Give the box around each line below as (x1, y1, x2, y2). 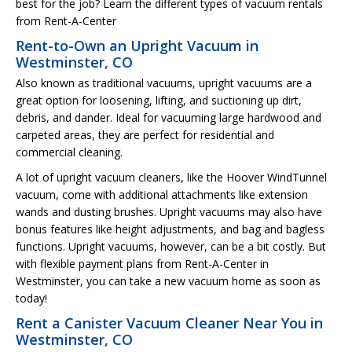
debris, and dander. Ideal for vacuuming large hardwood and (16, 109, 321, 125)
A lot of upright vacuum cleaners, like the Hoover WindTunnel (16, 169, 327, 185)
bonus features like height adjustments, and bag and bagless (16, 221, 324, 236)
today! (16, 290, 47, 306)
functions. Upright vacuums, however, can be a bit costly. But (16, 238, 326, 254)
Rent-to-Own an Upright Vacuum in (16, 35, 258, 55)
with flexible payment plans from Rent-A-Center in (16, 255, 269, 271)
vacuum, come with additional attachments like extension (16, 186, 308, 202)
